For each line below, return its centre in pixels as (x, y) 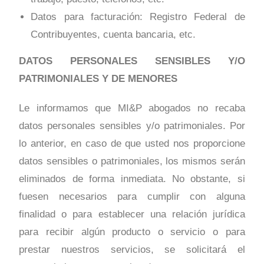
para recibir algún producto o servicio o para (132, 232)
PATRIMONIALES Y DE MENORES (98, 79)
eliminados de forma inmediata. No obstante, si (132, 179)
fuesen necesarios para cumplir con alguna (132, 197)
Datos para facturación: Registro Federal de (138, 17)
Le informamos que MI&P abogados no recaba (132, 108)
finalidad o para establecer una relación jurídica (132, 214)
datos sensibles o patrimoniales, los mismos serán (132, 161)
